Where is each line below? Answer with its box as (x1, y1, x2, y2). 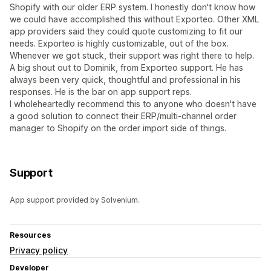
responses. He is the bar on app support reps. (10, 87, 192, 97)
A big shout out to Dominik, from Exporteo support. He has (10, 62, 243, 73)
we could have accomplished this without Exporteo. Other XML (10, 14, 259, 25)
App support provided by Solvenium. (10, 195, 140, 205)
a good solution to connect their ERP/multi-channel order (10, 111, 237, 122)
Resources (10, 230, 51, 240)
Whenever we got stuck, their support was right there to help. (10, 50, 254, 61)
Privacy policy (10, 245, 68, 256)
